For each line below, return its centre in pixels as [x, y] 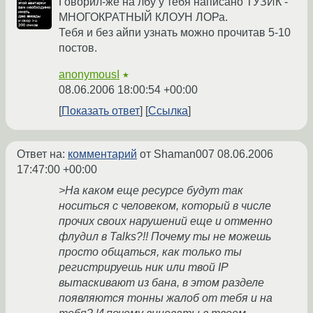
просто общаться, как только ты [150, 252]
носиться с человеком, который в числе [165, 206]
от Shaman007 [177, 154]
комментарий [102, 154]
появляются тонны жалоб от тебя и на [166, 298]
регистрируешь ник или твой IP [143, 268]
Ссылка [168, 111]
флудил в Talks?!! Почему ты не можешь [165, 237]
